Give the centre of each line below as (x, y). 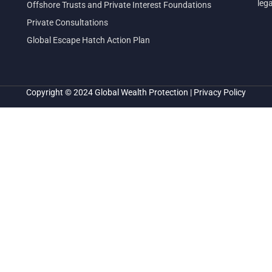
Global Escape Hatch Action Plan (88, 40)
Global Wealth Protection (141, 92)
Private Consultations (67, 23)
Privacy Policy (220, 92)
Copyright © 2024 (60, 92)
